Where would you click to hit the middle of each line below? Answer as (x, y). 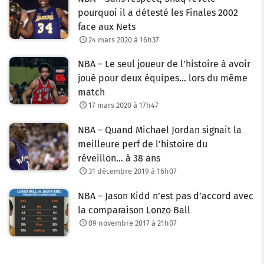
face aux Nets (107, 27)
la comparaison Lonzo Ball (134, 210)
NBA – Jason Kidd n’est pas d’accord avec (166, 196)
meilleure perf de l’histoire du (143, 144)
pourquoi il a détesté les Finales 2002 (158, 12)
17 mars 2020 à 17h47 (123, 105)
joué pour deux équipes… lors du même (163, 78)
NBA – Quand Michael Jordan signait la (160, 130)
